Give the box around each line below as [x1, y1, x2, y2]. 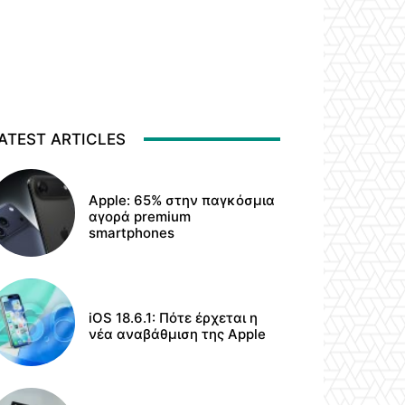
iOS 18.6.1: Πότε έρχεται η [89, 308, 259, 326]
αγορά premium [89, 207, 192, 225]
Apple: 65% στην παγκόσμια [89, 191, 276, 209]
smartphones [89, 223, 175, 241]
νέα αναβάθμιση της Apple [89, 325, 267, 343]
